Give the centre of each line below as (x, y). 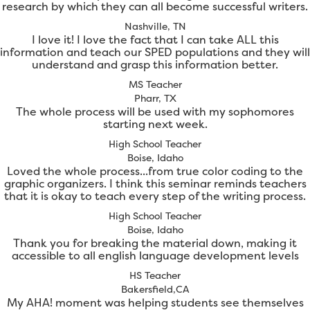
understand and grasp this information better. (155, 65)
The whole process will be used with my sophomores (155, 112)
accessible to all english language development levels (155, 256)
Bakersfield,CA (155, 289)
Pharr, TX (155, 98)
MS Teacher (155, 84)
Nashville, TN (155, 26)
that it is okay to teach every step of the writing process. (155, 196)
